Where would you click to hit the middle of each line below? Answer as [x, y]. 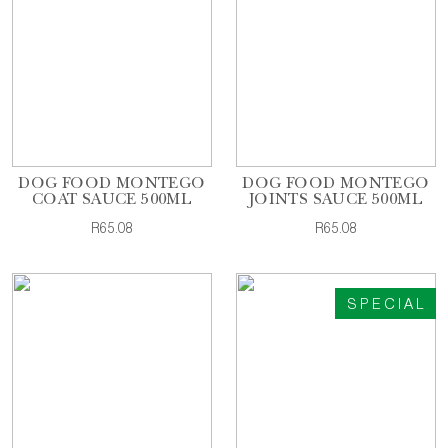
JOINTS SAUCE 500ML [336, 201]
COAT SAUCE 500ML [112, 201]
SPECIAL [386, 305]
